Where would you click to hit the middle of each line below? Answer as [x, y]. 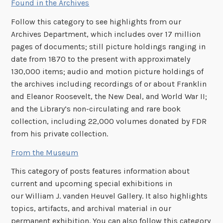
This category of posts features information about [101, 171]
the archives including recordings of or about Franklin [109, 84]
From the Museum [45, 152]
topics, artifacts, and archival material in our [91, 209]
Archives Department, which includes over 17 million [106, 34]
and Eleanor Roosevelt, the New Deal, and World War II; [109, 96]
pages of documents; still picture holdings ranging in [109, 46]
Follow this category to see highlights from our [96, 21]
